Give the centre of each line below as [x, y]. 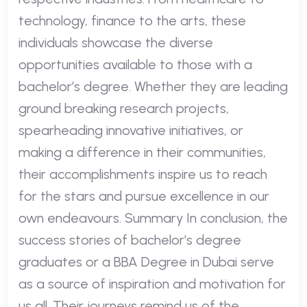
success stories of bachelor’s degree [130, 240]
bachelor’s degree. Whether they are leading [153, 86]
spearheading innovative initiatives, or [131, 130]
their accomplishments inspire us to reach [143, 174]
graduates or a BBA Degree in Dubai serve [146, 261]
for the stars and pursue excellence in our [144, 196]
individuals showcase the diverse [116, 42]
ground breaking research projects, [124, 108]
